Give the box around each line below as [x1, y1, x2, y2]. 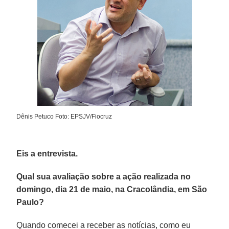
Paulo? [16, 197, 44, 207]
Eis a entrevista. [16, 149, 78, 158]
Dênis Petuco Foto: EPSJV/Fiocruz [16, 112, 112, 120]
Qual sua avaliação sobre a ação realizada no [16, 172, 191, 181]
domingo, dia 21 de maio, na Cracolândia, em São [16, 185, 208, 194]
